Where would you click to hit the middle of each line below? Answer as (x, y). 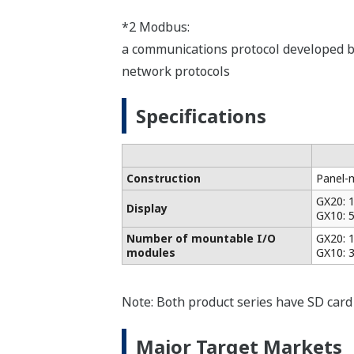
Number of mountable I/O (201, 239)
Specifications (201, 116)
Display (147, 209)
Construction (163, 179)
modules (151, 253)
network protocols (175, 72)
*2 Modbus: (155, 27)
